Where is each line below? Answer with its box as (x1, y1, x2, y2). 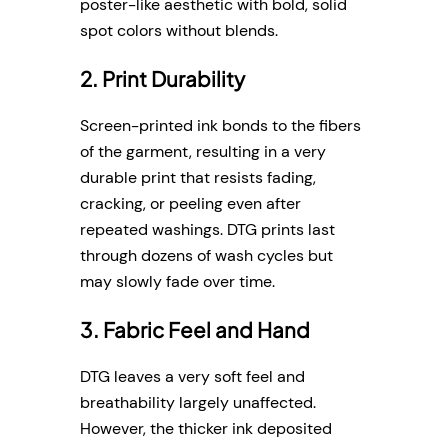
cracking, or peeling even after (80, 193, 301, 215)
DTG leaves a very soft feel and (80, 366, 305, 388)
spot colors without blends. (80, 20, 278, 42)
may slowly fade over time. (80, 271, 275, 293)
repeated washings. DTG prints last (80, 219, 335, 241)
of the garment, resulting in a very (80, 141, 326, 163)
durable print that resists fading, (80, 167, 316, 189)
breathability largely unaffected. (80, 392, 316, 414)
